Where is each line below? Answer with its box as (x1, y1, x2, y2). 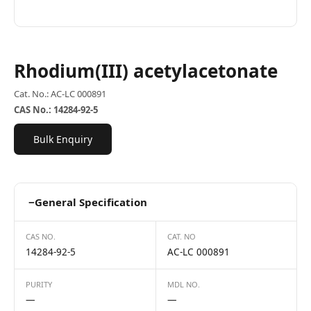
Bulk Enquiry (33, 133, 92, 146)
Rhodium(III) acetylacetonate (14, 58, 278, 83)
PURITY (26, 279, 52, 289)
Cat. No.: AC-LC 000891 (14, 87, 106, 100)
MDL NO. (167, 279, 200, 289)
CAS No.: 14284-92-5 (14, 103, 98, 116)
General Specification (35, 195, 147, 209)
